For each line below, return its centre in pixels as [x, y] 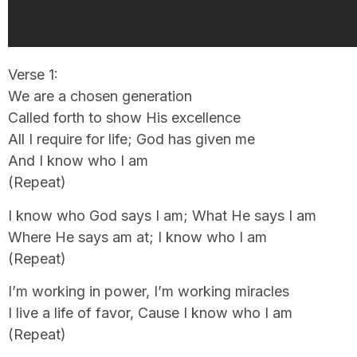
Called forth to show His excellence [124, 118]
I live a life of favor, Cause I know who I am [150, 313]
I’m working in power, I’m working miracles [149, 292]
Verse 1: [33, 75]
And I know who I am [78, 161]
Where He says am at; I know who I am [137, 237]
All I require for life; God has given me [131, 139]
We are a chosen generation [100, 96]
